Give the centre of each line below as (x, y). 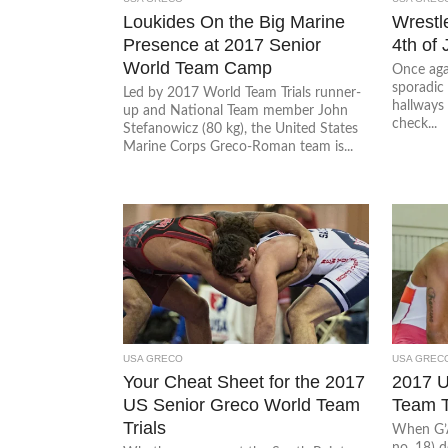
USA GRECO (153, 358)
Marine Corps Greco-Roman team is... (238, 146)
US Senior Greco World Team (242, 404)
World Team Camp (198, 67)
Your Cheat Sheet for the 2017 (244, 381)
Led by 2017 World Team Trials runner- (242, 92)
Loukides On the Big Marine (234, 21)
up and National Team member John (236, 110)
